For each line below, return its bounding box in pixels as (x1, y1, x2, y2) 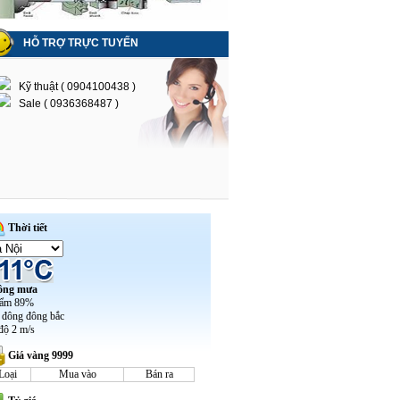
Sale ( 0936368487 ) (11, 97, 119, 110)
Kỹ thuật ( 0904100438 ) (11, 80, 136, 93)
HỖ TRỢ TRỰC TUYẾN (23, 37, 138, 49)
